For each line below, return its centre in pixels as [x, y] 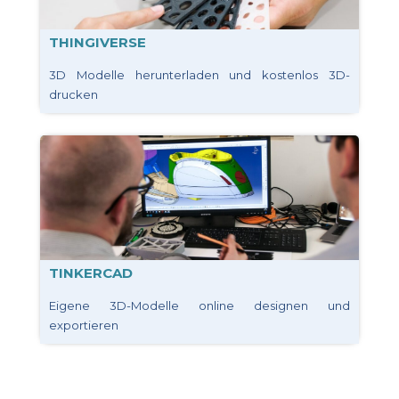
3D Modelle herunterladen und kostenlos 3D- [199, 74]
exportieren [84, 325]
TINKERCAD [91, 273]
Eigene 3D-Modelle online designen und [199, 305]
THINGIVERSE [98, 42]
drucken [73, 94]
